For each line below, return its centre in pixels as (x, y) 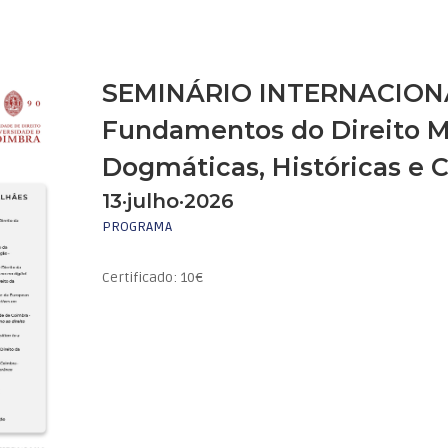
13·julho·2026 (168, 201)
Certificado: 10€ (153, 278)
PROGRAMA (137, 227)
